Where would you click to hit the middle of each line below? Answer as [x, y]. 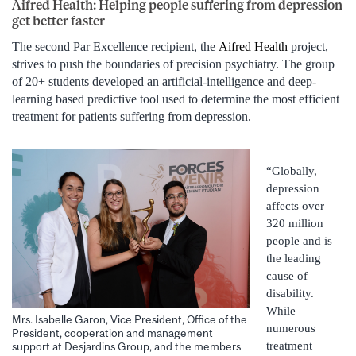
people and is [299, 241]
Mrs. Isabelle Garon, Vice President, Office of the [130, 319]
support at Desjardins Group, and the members [126, 346]
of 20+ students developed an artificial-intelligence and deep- [164, 82]
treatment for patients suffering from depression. [132, 117]
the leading [294, 259]
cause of [287, 276]
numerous [291, 329]
